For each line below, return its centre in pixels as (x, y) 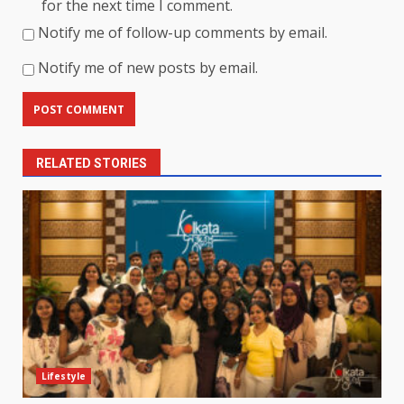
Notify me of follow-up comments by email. (183, 33)
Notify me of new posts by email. (148, 68)
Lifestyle (64, 376)
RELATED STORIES (92, 164)
